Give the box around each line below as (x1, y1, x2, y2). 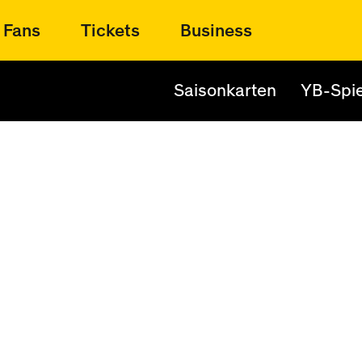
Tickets (81, 22, 140, 40)
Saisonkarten (174, 82, 276, 99)
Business (180, 22, 252, 40)
